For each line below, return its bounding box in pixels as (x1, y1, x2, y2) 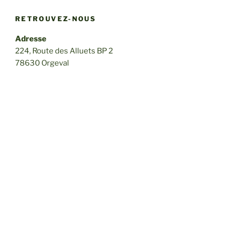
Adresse (15, 34, 46, 43)
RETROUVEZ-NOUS (15, 14, 96, 23)
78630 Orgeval (15, 59, 69, 68)
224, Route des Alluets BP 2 (15, 46, 113, 55)
